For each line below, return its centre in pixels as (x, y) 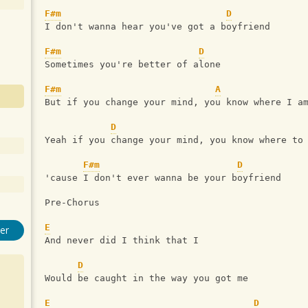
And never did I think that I (124, 241)
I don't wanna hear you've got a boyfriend (157, 27)
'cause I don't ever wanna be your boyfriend (163, 178)
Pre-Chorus (75, 203)
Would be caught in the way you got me (146, 278)
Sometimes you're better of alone (133, 65)
